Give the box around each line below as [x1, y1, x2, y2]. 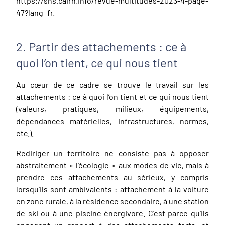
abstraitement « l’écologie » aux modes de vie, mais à [16, 160, 209, 170]
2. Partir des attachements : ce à [16, 39, 186, 54]
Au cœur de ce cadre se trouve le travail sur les [16, 79, 209, 89]
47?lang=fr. [16, 7, 55, 17]
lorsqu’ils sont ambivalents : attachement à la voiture [16, 184, 209, 194]
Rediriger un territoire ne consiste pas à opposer [16, 148, 209, 158]
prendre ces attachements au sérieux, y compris [16, 172, 209, 182]
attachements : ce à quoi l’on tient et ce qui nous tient [16, 91, 209, 101]
